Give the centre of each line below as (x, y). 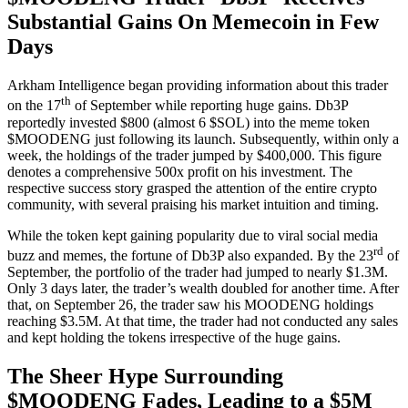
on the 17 (34, 106)
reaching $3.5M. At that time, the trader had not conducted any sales (203, 321)
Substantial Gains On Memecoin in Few (193, 22)
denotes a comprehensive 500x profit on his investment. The (180, 171)
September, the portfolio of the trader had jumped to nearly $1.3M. (198, 271)
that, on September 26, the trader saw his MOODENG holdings (190, 304)
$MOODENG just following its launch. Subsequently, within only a (203, 138)
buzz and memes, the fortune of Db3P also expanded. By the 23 (190, 255)
